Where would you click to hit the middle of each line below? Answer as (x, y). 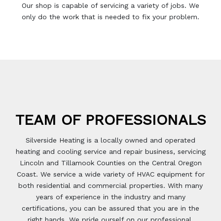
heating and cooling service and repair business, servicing (110, 151)
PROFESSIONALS (146, 120)
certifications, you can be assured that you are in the (110, 208)
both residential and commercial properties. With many (110, 185)
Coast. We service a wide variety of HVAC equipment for (110, 174)
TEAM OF (50, 120)
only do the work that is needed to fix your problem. (110, 17)
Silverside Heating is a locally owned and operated (110, 140)
